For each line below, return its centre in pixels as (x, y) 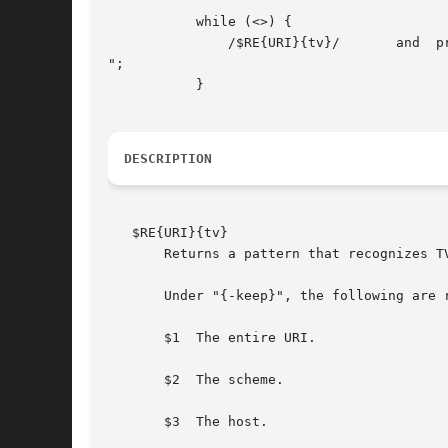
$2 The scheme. (196, 380)
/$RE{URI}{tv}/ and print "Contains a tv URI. (140, 43)
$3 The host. (188, 422)
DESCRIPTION (168, 159)
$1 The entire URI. (212, 338)
